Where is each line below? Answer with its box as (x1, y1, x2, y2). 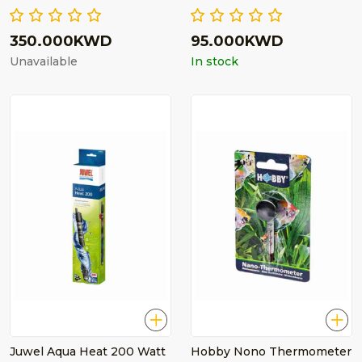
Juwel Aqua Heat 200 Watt (10, 344, 166, 359)
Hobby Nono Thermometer (191, 344, 351, 359)
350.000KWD (10, 32, 112, 50)
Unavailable (10, 54, 78, 69)
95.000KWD (191, 32, 284, 50)
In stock (191, 54, 238, 69)
